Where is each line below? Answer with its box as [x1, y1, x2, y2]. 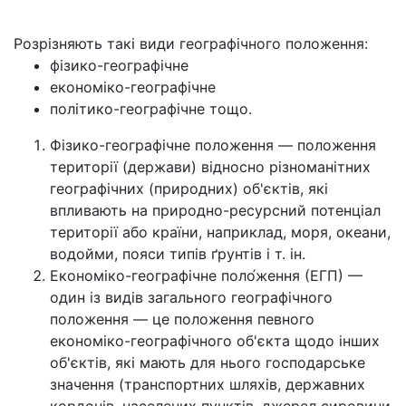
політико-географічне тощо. [50, 100, 252, 118]
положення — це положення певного [50, 310, 314, 328]
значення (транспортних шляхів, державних [50, 375, 365, 393]
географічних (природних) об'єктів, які [50, 179, 328, 198]
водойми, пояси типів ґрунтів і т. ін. [50, 245, 305, 263]
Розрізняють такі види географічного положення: [14, 34, 368, 53]
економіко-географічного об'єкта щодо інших [50, 332, 380, 350]
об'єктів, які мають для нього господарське [50, 353, 365, 372]
